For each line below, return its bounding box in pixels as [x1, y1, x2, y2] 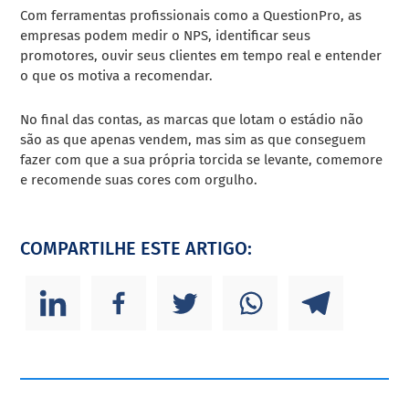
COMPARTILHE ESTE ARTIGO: [20, 236, 253, 259]
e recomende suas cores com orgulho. [20, 171, 258, 188]
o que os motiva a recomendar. [20, 67, 214, 84]
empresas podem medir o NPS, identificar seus [20, 26, 311, 44]
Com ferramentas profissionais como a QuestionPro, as [20, 6, 362, 24]
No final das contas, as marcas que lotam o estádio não [20, 110, 364, 128]
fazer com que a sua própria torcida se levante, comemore [20, 151, 383, 168]
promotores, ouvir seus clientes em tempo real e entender [20, 47, 383, 64]
